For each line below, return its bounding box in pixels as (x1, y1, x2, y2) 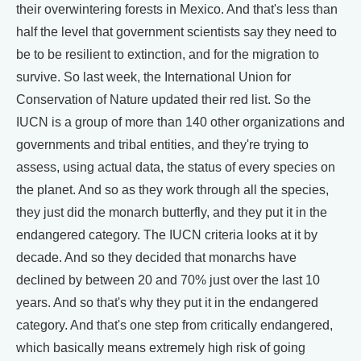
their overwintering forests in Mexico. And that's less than (16, 2, 338, 16)
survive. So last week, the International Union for (16, 69, 291, 84)
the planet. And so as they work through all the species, (16, 182, 329, 197)
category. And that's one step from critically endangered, (16, 317, 333, 332)
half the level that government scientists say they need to (16, 24, 337, 39)
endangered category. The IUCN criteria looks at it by (16, 227, 317, 242)
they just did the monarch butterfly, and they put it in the (16, 205, 327, 219)
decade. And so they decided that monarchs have (16, 250, 297, 264)
